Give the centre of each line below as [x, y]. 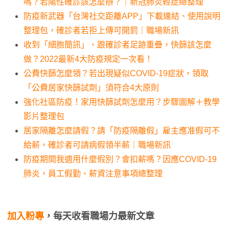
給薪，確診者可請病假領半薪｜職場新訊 [97, 145]
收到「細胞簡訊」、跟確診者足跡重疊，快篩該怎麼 [118, 45]
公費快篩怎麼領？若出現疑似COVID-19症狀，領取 [116, 74]
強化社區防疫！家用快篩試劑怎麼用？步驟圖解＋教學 [122, 102]
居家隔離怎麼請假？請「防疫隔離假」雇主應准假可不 [122, 131]
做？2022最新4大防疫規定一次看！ [88, 59]
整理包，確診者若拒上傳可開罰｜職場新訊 [101, 31]
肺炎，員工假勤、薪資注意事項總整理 [93, 174]
